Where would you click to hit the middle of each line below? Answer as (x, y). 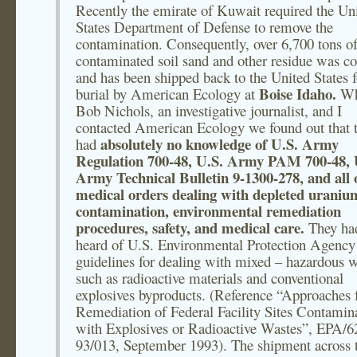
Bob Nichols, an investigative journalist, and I (209, 110)
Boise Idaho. (300, 94)
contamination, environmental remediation (208, 211)
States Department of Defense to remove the (204, 27)
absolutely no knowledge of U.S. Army (220, 144)
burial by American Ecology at (167, 94)
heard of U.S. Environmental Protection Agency (216, 244)
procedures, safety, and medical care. (190, 228)
